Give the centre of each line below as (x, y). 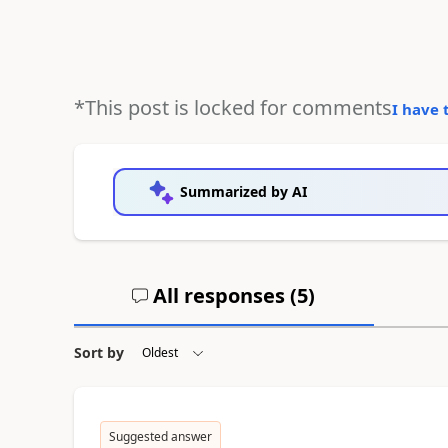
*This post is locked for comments (232, 107)
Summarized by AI (243, 191)
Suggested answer (160, 436)
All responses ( (223, 295)
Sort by (98, 352)
